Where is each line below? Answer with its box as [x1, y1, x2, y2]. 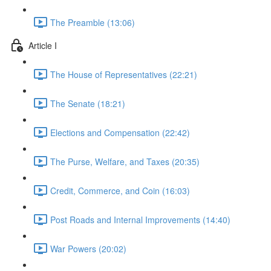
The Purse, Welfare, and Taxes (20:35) [50, 155, 200, 168]
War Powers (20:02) [50, 242, 126, 255]
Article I [28, 39, 57, 51]
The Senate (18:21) [50, 97, 125, 109]
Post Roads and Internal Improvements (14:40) [50, 213, 230, 226]
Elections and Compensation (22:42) [50, 126, 190, 139]
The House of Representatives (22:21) [50, 68, 197, 80]
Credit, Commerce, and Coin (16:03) [50, 184, 190, 197]
